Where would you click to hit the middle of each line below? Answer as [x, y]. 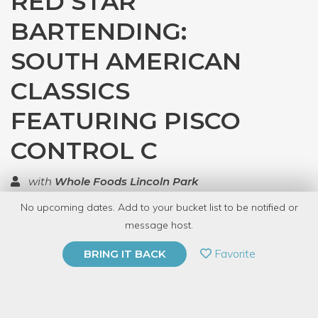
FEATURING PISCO [126, 121]
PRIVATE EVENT [82, 246]
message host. [159, 225]
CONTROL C [84, 150]
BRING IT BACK [125, 254]
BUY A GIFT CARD [82, 276]
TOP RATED [61, 213]
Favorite [234, 253]
